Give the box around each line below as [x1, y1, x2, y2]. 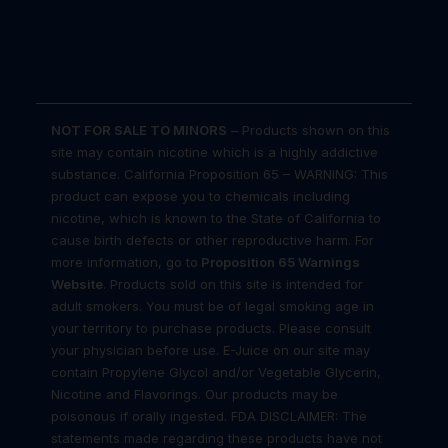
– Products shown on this [227, 122, 390, 138]
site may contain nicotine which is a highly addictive [51, 144, 378, 160]
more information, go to [51, 254, 198, 270]
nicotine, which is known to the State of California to [51, 210, 381, 226]
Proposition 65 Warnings [201, 254, 360, 270]
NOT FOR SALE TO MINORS [51, 122, 227, 138]
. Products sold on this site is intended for [103, 276, 363, 292]
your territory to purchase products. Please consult [51, 320, 371, 336]
